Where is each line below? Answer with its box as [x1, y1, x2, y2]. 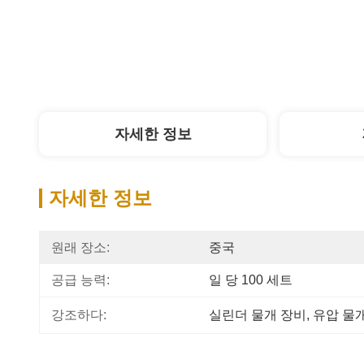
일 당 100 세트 [209, 273, 292, 287]
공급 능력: [51, 273, 110, 287]
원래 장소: [51, 240, 110, 254]
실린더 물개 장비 [209, 308, 306, 322]
